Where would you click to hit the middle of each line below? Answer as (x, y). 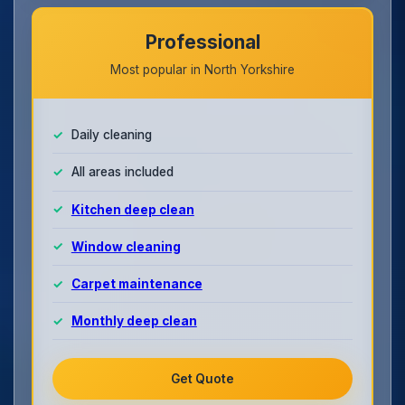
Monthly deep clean (134, 320)
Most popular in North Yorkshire (202, 69)
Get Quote (202, 378)
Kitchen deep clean (132, 209)
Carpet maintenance (137, 283)
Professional (202, 42)
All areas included (122, 172)
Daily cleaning (111, 134)
